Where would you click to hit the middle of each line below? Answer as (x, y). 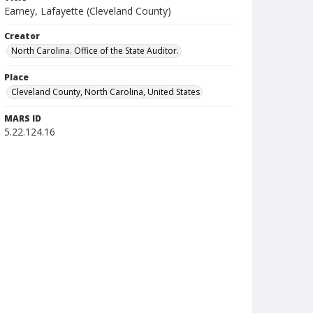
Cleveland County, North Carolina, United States (105, 92)
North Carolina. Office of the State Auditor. (95, 51)
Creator (22, 36)
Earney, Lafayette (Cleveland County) (88, 11)
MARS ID (23, 118)
